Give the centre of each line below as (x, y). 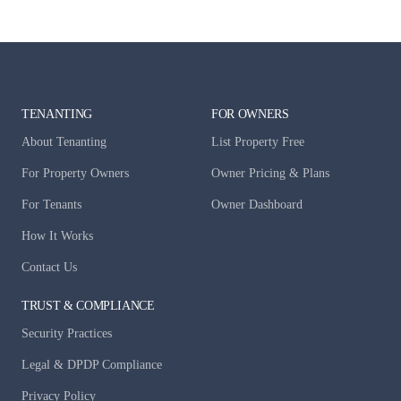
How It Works (57, 235)
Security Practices (67, 333)
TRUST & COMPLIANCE (88, 306)
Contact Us (49, 267)
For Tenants (51, 204)
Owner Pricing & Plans (270, 173)
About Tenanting (64, 141)
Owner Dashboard (257, 204)
